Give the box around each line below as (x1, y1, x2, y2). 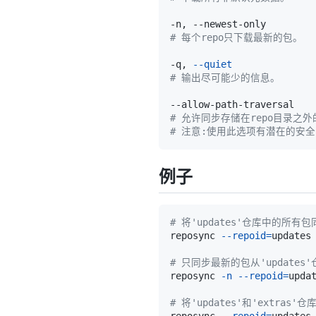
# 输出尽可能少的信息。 (170, 72, 280, 84)
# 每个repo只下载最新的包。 (170, 32, 303, 44)
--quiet (193, 59, 232, 71)
